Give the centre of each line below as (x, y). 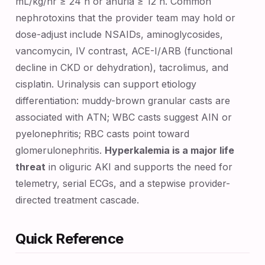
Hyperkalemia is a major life (169, 150)
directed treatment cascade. (77, 200)
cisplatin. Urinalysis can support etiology (106, 84)
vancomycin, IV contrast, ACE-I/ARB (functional (124, 51)
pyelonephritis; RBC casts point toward (102, 134)
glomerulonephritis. (60, 150)
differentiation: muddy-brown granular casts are (123, 101)
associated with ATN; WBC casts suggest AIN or (124, 117)
